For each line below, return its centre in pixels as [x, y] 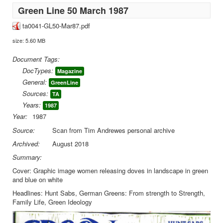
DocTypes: [38, 70]
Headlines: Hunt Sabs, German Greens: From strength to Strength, [109, 193]
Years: [32, 105]
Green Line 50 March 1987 [72, 10]
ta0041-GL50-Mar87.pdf [56, 26]
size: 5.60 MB [29, 40]
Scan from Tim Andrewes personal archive [113, 130]
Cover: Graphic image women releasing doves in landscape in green [110, 170]
